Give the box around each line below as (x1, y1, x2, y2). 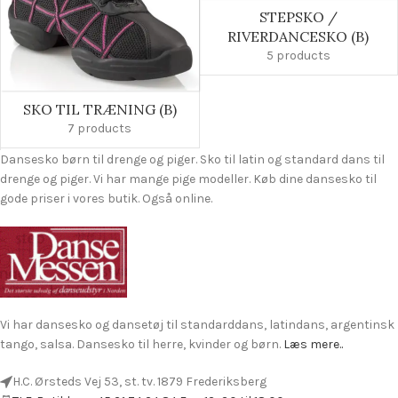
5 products (266, 47, 330, 63)
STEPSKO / (259, 7, 338, 26)
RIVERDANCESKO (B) (227, 27, 370, 45)
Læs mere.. (283, 336, 343, 352)
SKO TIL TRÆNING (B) (22, 99, 177, 118)
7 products (68, 120, 132, 136)
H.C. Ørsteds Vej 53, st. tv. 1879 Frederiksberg (12, 373, 267, 389)
